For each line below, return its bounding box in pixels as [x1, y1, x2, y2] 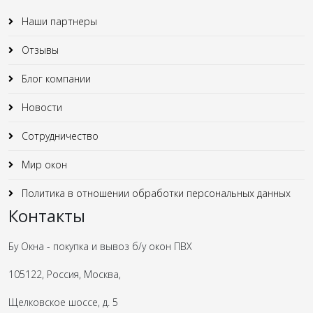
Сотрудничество [19, 129, 99, 143]
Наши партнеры [19, 14, 97, 28]
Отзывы [19, 43, 59, 57]
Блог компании [19, 71, 91, 85]
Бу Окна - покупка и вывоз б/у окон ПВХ [8, 239, 192, 253]
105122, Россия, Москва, [8, 267, 121, 281]
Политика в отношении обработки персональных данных [19, 186, 291, 200]
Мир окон [19, 157, 67, 171]
